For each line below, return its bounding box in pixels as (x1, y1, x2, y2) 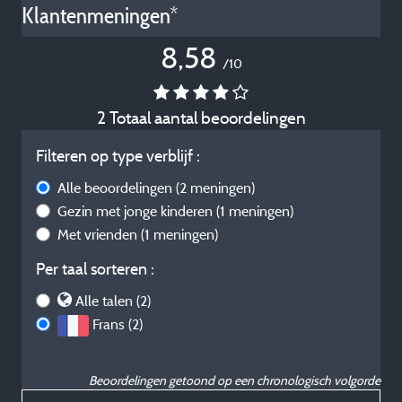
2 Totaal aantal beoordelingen (96, 107, 306, 128)
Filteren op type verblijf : (36, 145, 200, 166)
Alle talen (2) (75, 292, 151, 310)
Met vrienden (57, 225, 141, 243)
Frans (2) (92, 315, 143, 333)
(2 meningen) (176, 179, 255, 197)
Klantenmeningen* (22, 2, 179, 30)
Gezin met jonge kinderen (57, 202, 216, 220)
